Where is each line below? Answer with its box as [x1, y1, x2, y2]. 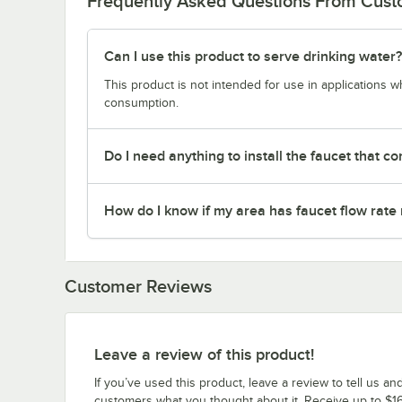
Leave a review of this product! [94, 345, 314, 363]
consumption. [104, 95, 179, 109]
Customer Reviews [65, 275, 212, 296]
